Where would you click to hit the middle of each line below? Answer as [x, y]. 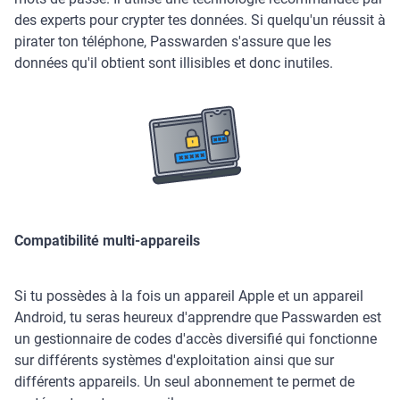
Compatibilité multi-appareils [107, 241]
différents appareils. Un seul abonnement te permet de [184, 382]
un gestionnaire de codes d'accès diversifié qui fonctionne [196, 339]
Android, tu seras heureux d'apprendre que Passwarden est [198, 318]
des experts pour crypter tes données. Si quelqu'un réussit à [200, 21]
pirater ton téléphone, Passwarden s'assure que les [173, 42]
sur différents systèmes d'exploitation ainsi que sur [174, 361]
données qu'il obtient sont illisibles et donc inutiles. [174, 63]
